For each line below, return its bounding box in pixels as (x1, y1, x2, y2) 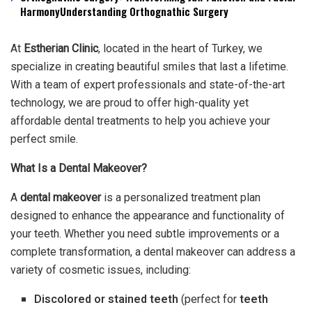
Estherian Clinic (24, 41, 98, 55)
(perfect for (178, 290, 240, 308)
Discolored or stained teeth (34, 290, 179, 308)
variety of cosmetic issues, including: (10, 263, 191, 276)
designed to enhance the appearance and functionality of (10, 208, 285, 222)
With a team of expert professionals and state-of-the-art (10, 77, 285, 91)
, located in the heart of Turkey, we (98, 41, 263, 55)
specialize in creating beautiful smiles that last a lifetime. (10, 59, 288, 73)
